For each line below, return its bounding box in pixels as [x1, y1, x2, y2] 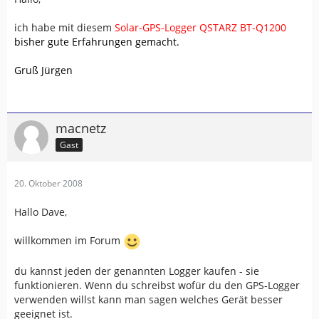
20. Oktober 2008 [14, 177, 83, 189]
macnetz [56, 120, 106, 137]
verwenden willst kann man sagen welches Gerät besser [14, 293, 283, 306]
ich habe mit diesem [14, 21, 115, 34]
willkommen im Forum [14, 234, 123, 248]
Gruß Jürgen [14, 63, 73, 77]
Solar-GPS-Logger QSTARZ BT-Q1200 [115, 21, 286, 34]
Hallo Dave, [14, 205, 67, 219]
